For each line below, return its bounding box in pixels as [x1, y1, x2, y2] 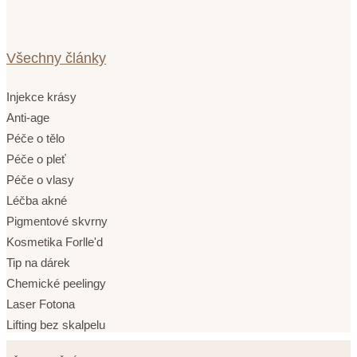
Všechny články [6, 49, 106, 66]
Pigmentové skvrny [6, 214, 108, 228]
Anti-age [6, 110, 49, 124]
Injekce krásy [6, 89, 76, 104]
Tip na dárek [6, 255, 70, 269]
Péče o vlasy [6, 172, 74, 186]
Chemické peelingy [6, 276, 106, 290]
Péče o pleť [6, 151, 66, 166]
